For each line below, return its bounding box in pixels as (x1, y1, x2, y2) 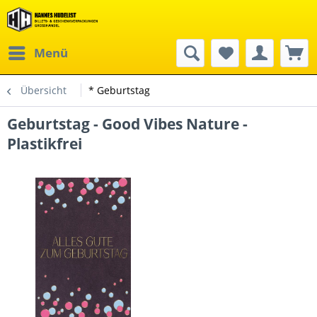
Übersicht (21, 83, 67, 97)
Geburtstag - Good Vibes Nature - (7, 114, 248, 134)
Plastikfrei (7, 134, 82, 154)
